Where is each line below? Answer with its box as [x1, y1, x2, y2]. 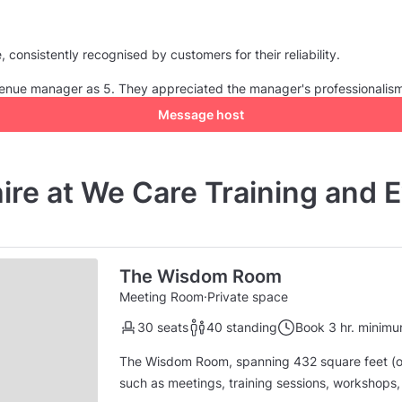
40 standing [206, 319, 277, 335]
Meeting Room [119, 288, 204, 304]
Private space [207, 288, 288, 304]
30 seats [137, 319, 188, 335]
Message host [158, 106, 244, 122]
